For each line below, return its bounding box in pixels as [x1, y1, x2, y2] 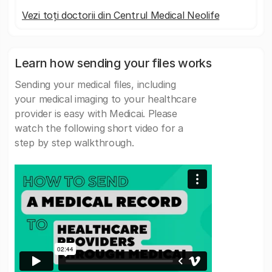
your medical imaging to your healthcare [15, 93, 197, 105]
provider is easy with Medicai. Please [15, 107, 177, 120]
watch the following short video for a [15, 122, 183, 134]
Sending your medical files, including [15, 78, 176, 90]
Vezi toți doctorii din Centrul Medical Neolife [22, 9, 220, 21]
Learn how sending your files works [15, 56, 212, 70]
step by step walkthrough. [15, 137, 134, 149]
